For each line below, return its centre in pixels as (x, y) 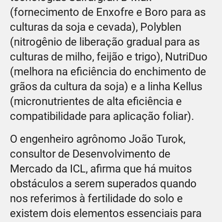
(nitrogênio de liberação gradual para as (105, 42)
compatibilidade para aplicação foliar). (102, 116)
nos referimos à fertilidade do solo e (96, 198)
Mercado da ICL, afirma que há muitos (101, 168)
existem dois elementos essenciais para (106, 213)
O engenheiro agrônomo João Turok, (98, 139)
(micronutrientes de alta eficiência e (96, 101)
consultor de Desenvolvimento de (90, 154)
